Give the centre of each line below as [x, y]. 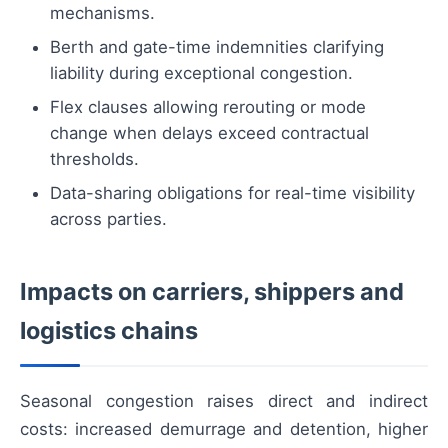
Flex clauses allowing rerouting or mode [208, 106]
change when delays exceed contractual [209, 132]
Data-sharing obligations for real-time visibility [232, 192]
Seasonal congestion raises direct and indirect [224, 400]
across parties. [108, 218]
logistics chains [109, 330]
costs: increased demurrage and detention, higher [224, 428]
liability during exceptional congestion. [201, 72]
